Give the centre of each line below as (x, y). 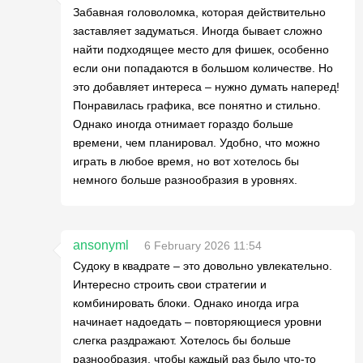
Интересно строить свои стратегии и (170, 284)
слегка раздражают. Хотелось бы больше (182, 340)
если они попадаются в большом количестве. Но (203, 68)
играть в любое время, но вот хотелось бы (186, 161)
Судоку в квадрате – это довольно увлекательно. (203, 266)
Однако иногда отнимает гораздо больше (183, 124)
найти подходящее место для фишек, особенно (201, 49)
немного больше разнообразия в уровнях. (185, 180)
